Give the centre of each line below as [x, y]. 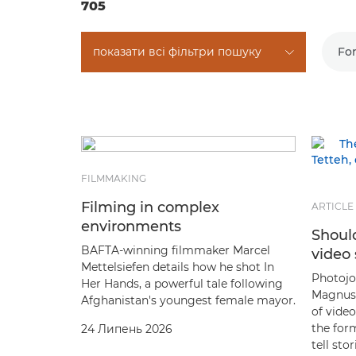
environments [131, 226]
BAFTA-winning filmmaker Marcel [176, 250]
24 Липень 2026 [127, 329]
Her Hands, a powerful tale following [182, 283]
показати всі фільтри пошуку [177, 51]
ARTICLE [333, 206]
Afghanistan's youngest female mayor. [188, 300]
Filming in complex [150, 207]
